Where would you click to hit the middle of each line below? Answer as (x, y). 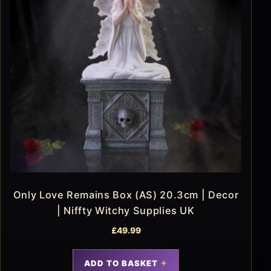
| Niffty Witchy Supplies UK (126, 211)
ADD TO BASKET (121, 263)
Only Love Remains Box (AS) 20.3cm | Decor (126, 195)
